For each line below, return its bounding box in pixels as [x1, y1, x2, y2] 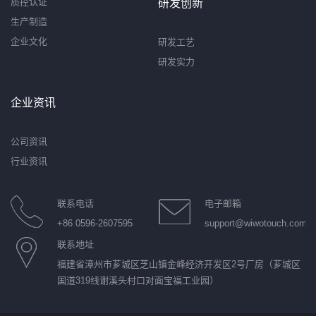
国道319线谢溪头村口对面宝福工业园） [57, 275, 219, 286]
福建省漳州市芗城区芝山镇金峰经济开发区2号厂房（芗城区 [57, 259, 300, 270]
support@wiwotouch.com [205, 218, 307, 229]
